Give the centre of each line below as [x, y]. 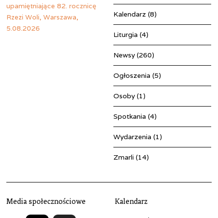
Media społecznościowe [46, 202]
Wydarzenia [133, 136]
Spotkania [130, 116]
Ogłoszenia [132, 75]
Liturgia [126, 34]
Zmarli [124, 157]
